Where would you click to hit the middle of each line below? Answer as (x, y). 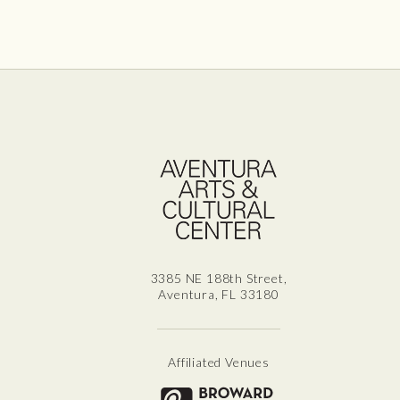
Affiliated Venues (219, 362)
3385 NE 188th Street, (219, 278)
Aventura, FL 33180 (219, 294)
